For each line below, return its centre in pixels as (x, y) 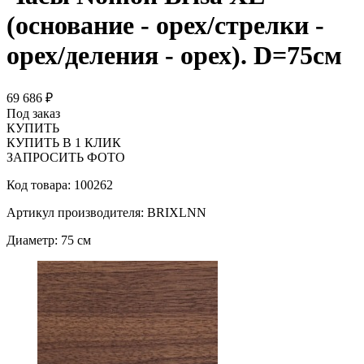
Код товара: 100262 (60, 184)
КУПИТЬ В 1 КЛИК (64, 142)
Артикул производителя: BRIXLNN (106, 212)
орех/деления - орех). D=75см (174, 56)
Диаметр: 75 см (49, 240)
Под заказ (33, 113)
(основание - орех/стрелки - (165, 26)
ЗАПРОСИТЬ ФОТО (66, 157)
